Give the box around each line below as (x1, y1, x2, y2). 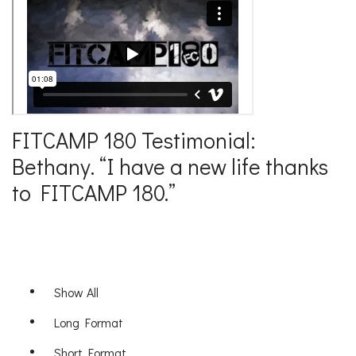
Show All (54, 284, 99, 301)
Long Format (54, 314, 123, 331)
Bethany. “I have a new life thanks (12, 152, 328, 181)
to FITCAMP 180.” (12, 178, 176, 207)
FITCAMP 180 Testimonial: (12, 126, 256, 155)
